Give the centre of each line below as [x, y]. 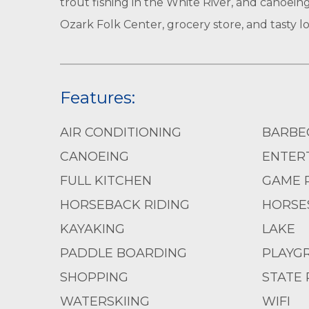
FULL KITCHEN [106, 181]
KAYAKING [92, 229]
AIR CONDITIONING [121, 132]
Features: [98, 98]
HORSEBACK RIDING [125, 205]
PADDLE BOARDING [123, 253]
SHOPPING [94, 277]
